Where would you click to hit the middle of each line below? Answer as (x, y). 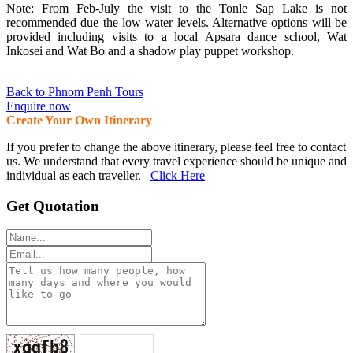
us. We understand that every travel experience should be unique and (176, 161)
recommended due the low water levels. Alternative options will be (176, 22)
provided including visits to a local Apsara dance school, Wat (176, 36)
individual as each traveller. (78, 175)
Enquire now (39, 106)
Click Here (178, 175)
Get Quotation (53, 206)
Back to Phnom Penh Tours (75, 91)
